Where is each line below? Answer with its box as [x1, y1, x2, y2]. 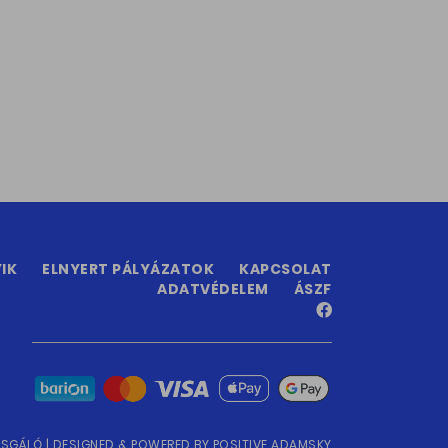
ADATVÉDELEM [157, 279, 269, 300]
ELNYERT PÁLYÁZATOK [42, 259, 214, 280]
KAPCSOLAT [239, 259, 332, 280]
